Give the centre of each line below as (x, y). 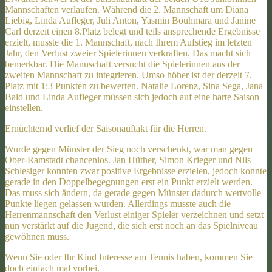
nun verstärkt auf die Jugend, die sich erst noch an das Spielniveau (131, 225)
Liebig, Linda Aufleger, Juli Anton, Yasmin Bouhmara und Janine (130, 20)
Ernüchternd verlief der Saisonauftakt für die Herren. (106, 128)
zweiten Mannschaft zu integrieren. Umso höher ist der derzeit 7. (128, 75)
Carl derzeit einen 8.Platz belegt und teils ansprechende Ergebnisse (132, 31)
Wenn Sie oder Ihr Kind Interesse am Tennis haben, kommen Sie (129, 257)
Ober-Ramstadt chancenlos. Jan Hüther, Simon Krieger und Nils (128, 160)
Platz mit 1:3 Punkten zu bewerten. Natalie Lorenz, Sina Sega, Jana (134, 86)
